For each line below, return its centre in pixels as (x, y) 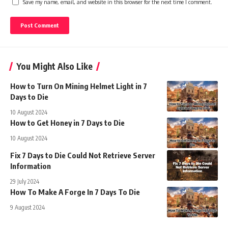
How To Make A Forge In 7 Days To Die (75, 192)
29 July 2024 (25, 182)
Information (31, 166)
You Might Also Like (54, 66)
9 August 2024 (27, 208)
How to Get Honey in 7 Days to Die (67, 123)
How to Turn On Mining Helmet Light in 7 (79, 86)
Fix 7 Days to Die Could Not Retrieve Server (83, 155)
